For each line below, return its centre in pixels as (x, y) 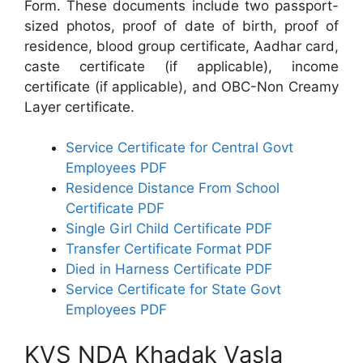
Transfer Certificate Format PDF (169, 249)
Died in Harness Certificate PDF (169, 269)
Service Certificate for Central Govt (179, 147)
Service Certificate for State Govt (173, 289)
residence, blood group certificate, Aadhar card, (181, 46)
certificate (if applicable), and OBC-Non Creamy (181, 86)
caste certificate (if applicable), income (181, 66)
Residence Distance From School (173, 188)
